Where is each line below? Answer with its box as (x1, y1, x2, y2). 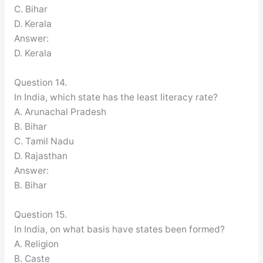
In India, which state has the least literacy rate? (14, 91, 218, 103)
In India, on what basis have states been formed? (14, 223, 225, 235)
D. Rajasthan (14, 150, 68, 161)
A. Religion (14, 238, 59, 249)
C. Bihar (14, 3, 48, 15)
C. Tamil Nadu (14, 135, 74, 147)
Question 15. (14, 208, 67, 220)
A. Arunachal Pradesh (14, 106, 106, 117)
